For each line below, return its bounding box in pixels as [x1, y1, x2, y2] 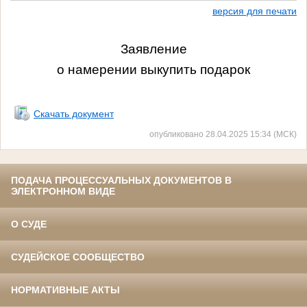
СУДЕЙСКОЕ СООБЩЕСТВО [11, 251, 145, 263]
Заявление [120, 41, 187, 56]
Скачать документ [34, 108, 114, 120]
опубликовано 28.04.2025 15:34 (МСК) [149, 130, 297, 139]
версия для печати [212, 5, 297, 17]
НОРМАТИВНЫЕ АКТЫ [11, 284, 120, 296]
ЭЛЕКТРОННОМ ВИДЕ [11, 186, 115, 197]
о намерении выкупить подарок [57, 62, 250, 77]
